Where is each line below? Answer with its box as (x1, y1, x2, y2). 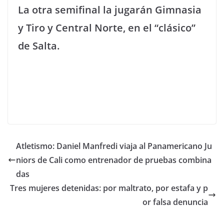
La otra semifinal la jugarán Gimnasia (18, 3, 201, 16)
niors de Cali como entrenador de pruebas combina (16, 154, 211, 165)
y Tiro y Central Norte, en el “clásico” (18, 21, 195, 34)
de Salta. (18, 39, 59, 52)
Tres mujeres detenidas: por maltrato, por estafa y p (10, 182, 208, 193)
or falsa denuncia (142, 196, 208, 207)
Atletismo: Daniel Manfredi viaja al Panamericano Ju (16, 140, 212, 151)
